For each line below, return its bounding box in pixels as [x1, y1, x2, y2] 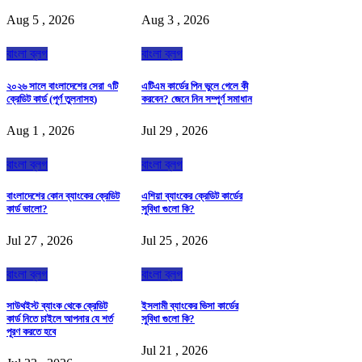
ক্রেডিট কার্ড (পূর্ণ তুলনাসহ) [6, 92, 97, 105]
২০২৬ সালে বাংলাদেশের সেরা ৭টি [6, 79, 118, 92]
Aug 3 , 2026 [141, 13, 209, 27]
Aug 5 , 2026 [6, 13, 74, 27]
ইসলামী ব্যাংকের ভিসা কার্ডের [141, 300, 238, 313]
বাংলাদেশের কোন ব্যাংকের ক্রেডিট [6, 189, 120, 202]
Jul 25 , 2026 [141, 234, 208, 248]
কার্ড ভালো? [6, 202, 48, 215]
